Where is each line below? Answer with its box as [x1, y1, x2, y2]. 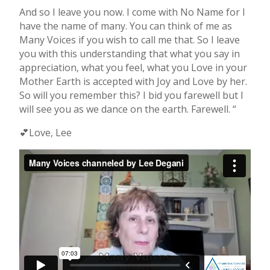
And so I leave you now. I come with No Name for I [19, 5, 245, 19]
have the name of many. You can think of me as [19, 19, 232, 33]
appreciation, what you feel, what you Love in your [19, 61, 247, 75]
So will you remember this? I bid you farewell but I [19, 89, 243, 102]
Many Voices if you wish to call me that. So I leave [19, 33, 240, 47]
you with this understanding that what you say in [19, 47, 240, 61]
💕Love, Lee [19, 126, 72, 140]
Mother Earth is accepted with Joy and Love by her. [19, 75, 247, 89]
